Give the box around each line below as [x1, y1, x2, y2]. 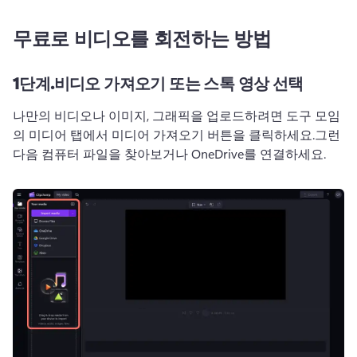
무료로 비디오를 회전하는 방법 [13, 25, 272, 50]
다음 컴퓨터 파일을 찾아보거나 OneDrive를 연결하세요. [13, 145, 326, 162]
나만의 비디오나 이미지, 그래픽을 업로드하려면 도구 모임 [13, 107, 340, 124]
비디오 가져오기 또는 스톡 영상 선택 [53, 72, 304, 93]
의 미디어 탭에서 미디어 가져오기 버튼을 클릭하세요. [13, 126, 315, 143]
